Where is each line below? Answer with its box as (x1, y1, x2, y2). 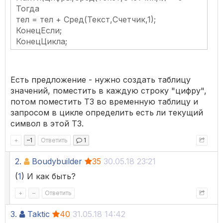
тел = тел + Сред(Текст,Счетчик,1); (16, 14, 156, 25)
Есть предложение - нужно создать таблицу (10, 75, 191, 85)
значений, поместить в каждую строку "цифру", (10, 86, 207, 96)
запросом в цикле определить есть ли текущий (10, 108, 203, 118)
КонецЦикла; (16, 36, 67, 47)
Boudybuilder (32, 156, 82, 167)
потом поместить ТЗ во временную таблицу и (10, 97, 198, 107)
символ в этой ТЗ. (10, 118, 84, 129)
